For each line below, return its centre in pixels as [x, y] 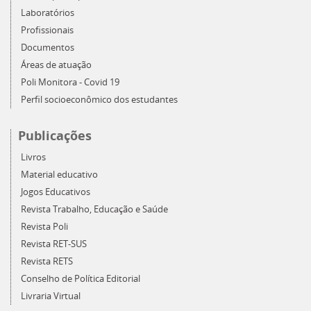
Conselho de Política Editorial [81, 279]
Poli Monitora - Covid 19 [70, 82]
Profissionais [47, 30]
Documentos [48, 48]
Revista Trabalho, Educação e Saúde [94, 209]
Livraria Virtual [51, 296]
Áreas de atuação [56, 65]
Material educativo [59, 175]
